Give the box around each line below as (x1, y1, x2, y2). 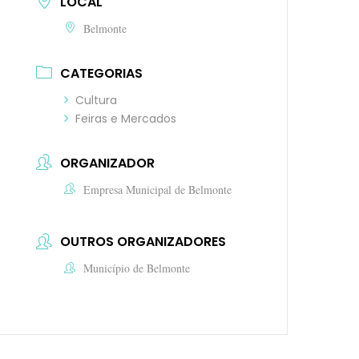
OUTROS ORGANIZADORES (60, 232, 227, 252)
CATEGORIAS (60, 63, 143, 83)
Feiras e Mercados (75, 110, 177, 127)
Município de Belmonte (83, 260, 191, 276)
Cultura (75, 91, 118, 108)
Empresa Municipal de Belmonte (83, 181, 232, 197)
